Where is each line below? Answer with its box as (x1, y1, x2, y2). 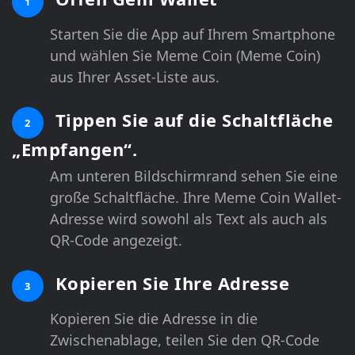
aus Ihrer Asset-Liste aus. (50, 67, 219, 86)
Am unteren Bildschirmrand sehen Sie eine (50, 166, 338, 185)
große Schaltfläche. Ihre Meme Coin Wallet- (50, 187, 342, 207)
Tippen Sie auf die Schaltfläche (50, 107, 333, 132)
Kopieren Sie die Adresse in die (50, 308, 258, 328)
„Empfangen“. (12, 136, 137, 161)
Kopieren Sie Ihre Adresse (50, 270, 289, 295)
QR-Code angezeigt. (50, 230, 182, 250)
